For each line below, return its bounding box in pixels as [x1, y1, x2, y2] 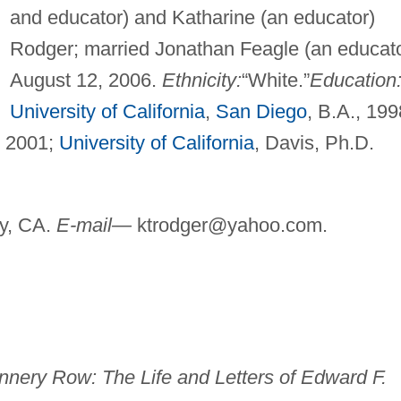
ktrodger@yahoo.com [136, 213, 322, 236]
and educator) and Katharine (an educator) [9, 5, 375, 29]
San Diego [215, 99, 307, 123]
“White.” [241, 68, 310, 91]
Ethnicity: [161, 68, 242, 91]
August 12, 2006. [9, 68, 162, 91]
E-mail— [55, 213, 132, 236]
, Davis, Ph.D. [253, 131, 374, 154]
